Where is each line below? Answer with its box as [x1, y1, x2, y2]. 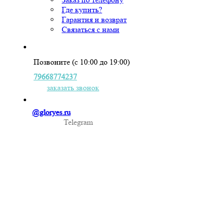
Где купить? [62, 5, 102, 15]
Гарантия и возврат [62, 15, 127, 25]
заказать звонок [47, 83, 99, 93]
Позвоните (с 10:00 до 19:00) [34, 57, 130, 67]
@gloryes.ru [32, 108, 71, 117]
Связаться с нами [62, 25, 119, 35]
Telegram [64, 117, 93, 127]
